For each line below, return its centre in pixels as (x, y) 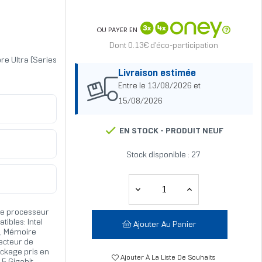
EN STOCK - (142, 132)
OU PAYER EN (117, 30)
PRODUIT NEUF (195, 132)
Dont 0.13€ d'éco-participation (163, 46)
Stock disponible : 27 (164, 156)
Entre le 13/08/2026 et (159, 87)
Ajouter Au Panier (165, 225)
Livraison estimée (157, 74)
